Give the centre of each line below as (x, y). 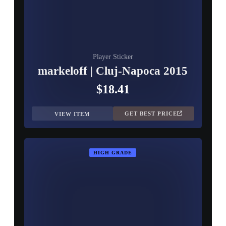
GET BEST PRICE (151, 114)
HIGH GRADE (113, 153)
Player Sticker (113, 57)
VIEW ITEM (72, 114)
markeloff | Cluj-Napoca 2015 (113, 71)
